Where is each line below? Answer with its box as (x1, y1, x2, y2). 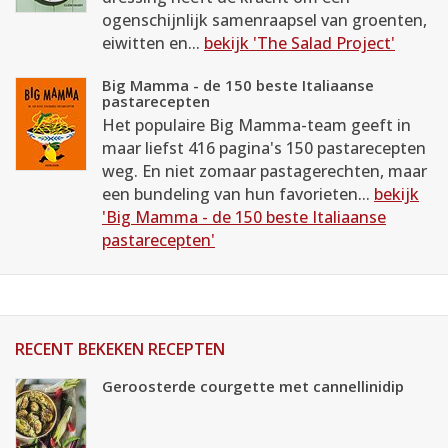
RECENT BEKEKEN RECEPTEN (15, 338, 225, 360)
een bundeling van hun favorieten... (102, 183, 374, 205)
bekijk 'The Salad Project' (204, 32, 395, 54)
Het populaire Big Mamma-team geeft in (102, 114, 411, 136)
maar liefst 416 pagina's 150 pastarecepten (102, 137, 426, 159)
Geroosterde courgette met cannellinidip (102, 376, 404, 396)
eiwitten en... (102, 32, 204, 54)
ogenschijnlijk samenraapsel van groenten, (102, 9, 427, 31)
